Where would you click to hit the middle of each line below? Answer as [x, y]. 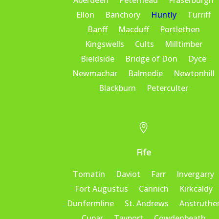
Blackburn [118, 88]
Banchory [123, 15]
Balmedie [146, 74]
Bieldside [98, 59]
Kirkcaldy [196, 188]
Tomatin [89, 174]
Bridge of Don [152, 59]
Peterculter [168, 88]
